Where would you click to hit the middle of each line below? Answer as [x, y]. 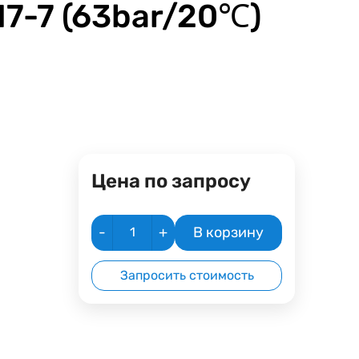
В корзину [229, 232]
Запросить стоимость [187, 275]
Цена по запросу [171, 181]
